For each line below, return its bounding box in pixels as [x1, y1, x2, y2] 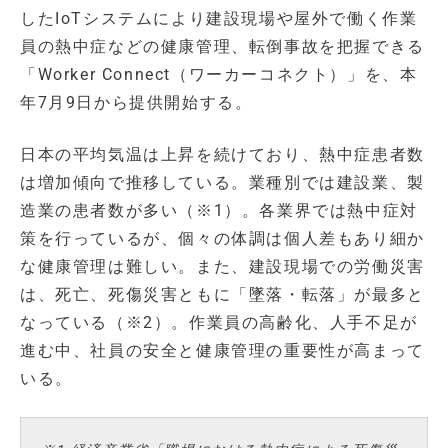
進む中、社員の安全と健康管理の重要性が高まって [20, 341, 425, 361]
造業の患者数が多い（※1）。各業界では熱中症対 [20, 201, 418, 221]
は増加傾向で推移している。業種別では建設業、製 [20, 173, 425, 193]
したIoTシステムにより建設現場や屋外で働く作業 [20, 9, 418, 29]
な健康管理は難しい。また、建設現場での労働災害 [20, 257, 425, 277]
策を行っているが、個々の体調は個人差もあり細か [20, 229, 425, 249]
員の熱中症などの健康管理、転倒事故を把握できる [20, 37, 425, 57]
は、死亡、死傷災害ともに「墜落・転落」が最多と [20, 285, 425, 305]
